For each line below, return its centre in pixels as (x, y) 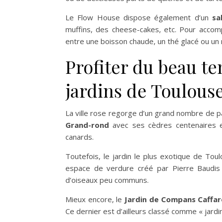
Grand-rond (87, 125)
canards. (80, 137)
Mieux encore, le (95, 199)
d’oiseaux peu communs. (107, 180)
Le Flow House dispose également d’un (139, 18)
